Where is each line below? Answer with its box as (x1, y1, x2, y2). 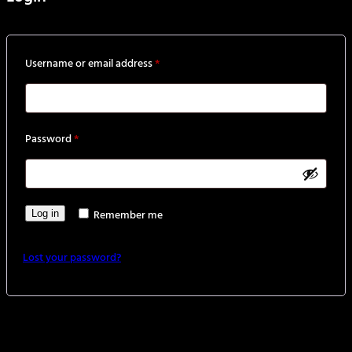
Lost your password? (23, 248, 121, 267)
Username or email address (25, 55, 155, 74)
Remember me (93, 206, 163, 225)
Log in (31, 207, 59, 219)
